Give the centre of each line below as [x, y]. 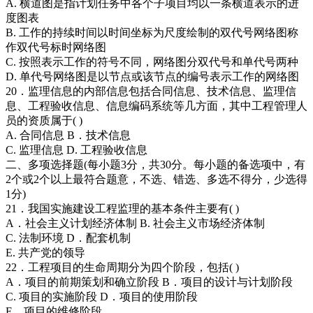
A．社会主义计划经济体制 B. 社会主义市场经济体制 [135, 224]
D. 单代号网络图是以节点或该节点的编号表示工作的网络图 [152, 77]
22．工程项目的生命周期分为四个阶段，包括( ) [122, 268]
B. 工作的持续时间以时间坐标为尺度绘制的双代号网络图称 [152, 33]
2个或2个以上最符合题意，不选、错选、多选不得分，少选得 [156, 180]
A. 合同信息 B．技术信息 [68, 136]
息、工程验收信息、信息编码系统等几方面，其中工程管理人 [156, 106]
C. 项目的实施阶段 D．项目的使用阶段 [102, 297]
